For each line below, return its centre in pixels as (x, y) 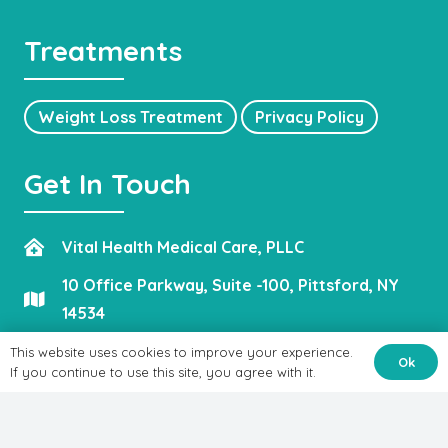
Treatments (103, 50)
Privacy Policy (309, 116)
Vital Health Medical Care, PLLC (183, 246)
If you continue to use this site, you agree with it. (163, 372)
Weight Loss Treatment (130, 116)
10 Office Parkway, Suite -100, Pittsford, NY (231, 284)
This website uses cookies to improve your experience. (181, 352)
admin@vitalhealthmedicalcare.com (203, 350)
